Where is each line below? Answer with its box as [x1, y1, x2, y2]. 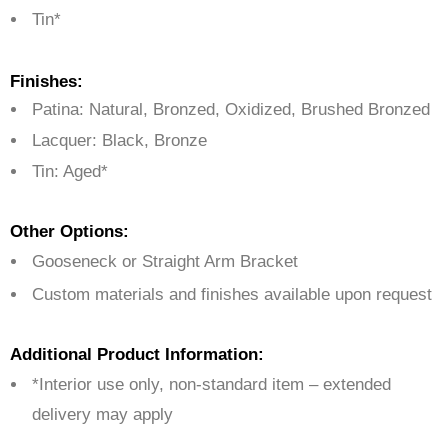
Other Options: [10, 222, 129, 242]
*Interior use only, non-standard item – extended [32, 375, 391, 395]
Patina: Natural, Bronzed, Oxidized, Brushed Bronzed [32, 100, 430, 120]
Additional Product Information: [10, 345, 264, 365]
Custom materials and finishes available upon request [32, 285, 432, 305]
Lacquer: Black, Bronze [32, 131, 207, 151]
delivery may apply [32, 405, 173, 425]
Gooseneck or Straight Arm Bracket [32, 252, 298, 272]
